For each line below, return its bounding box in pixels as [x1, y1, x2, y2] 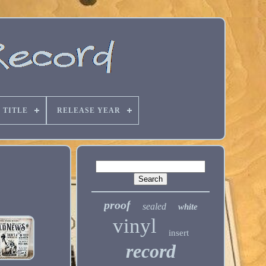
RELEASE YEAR [57, 106, 121, 115]
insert [168, 228, 189, 237]
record [125, 240, 176, 262]
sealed [142, 201, 166, 211]
